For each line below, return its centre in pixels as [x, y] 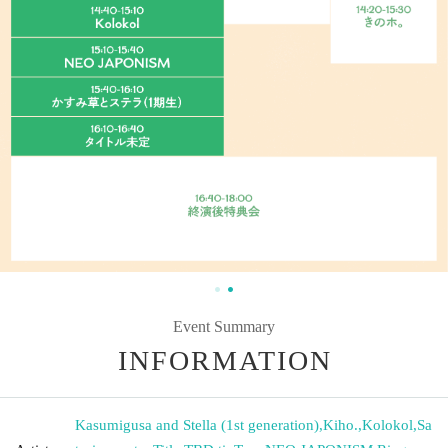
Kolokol [387, 424]
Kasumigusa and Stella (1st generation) [197, 424]
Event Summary [224, 326]
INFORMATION [225, 360]
